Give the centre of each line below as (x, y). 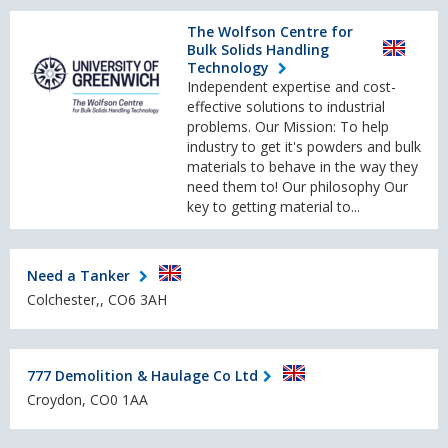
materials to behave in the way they (302, 167)
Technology (230, 68)
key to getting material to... (273, 207)
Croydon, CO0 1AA (87, 400)
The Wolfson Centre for (270, 32)
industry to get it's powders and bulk (304, 147)
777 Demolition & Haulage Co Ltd (142, 375)
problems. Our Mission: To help (288, 127)
